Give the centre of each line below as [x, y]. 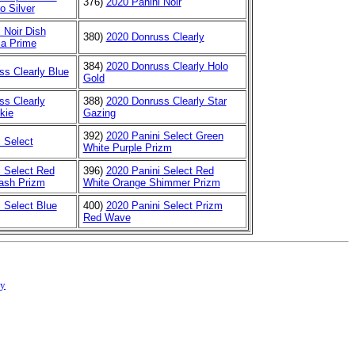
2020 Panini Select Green [164, 136]
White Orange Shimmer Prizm [151, 182]
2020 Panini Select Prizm [164, 205]
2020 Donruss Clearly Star [166, 101]
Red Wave [107, 217]
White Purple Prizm [127, 147]
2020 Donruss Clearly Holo [167, 66]
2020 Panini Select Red [160, 170]
